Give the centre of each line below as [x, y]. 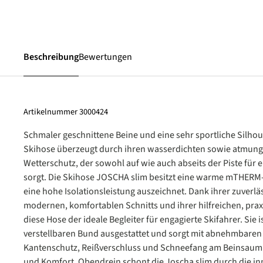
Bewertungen [105, 57]
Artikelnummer [51, 112]
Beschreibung [51, 57]
